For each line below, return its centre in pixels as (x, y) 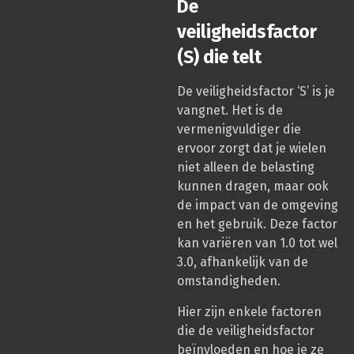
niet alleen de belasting (246, 168)
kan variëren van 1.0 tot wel (257, 243)
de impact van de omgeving (258, 205)
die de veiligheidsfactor (246, 330)
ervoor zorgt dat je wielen (252, 149)
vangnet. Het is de (230, 111)
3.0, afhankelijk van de (243, 262)
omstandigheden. (229, 281)
